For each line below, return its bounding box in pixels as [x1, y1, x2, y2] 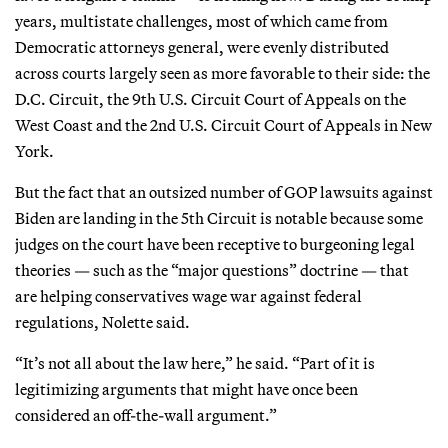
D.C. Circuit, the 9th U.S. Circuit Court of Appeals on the [15, 88, 406, 109]
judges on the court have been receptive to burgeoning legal [15, 233, 415, 254]
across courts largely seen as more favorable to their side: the [15, 62, 430, 83]
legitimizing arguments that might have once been [15, 378, 358, 399]
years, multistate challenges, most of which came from [15, 10, 388, 31]
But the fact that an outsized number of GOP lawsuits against [15, 181, 433, 202]
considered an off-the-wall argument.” [15, 404, 277, 425]
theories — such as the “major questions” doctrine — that [15, 259, 409, 280]
